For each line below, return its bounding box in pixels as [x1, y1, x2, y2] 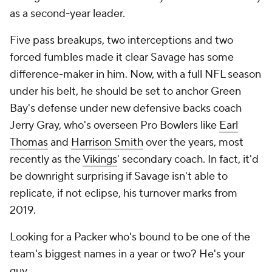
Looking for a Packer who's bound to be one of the [10, 229, 250, 244]
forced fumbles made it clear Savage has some [10, 50, 234, 64]
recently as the [10, 152, 83, 166]
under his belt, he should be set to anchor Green [10, 84, 241, 98]
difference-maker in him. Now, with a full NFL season [10, 67, 261, 81]
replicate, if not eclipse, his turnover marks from [10, 186, 237, 200]
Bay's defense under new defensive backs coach [10, 101, 242, 115]
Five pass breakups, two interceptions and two [10, 33, 233, 47]
